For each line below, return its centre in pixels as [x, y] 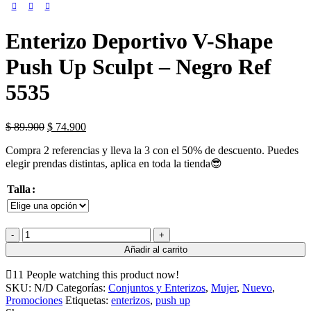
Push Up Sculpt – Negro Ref [138, 67]
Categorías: [81, 287]
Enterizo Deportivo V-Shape [139, 41]
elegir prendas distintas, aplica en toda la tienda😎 [114, 163]
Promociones [34, 300]
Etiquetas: [87, 300]
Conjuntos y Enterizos [157, 287]
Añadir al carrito [155, 249]
